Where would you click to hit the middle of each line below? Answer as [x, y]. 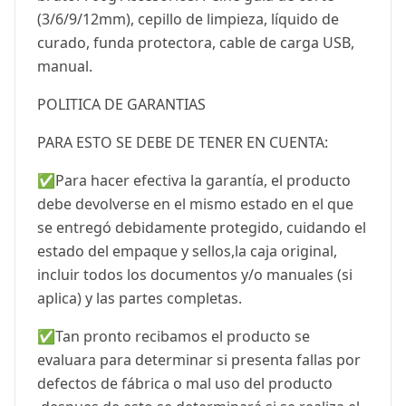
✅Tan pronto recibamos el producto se [174, 336]
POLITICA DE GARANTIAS [121, 104]
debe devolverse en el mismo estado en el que [195, 203]
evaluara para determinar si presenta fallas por [199, 359]
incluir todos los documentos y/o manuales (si [195, 274]
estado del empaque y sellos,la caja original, [187, 251]
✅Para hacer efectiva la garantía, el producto [194, 180]
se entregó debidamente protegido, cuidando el [202, 227]
